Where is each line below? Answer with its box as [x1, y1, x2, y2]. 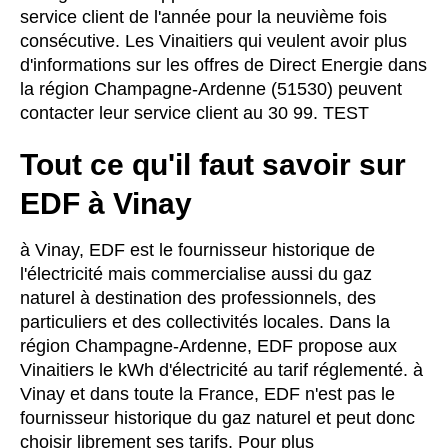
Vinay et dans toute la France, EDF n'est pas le [20, 384, 395, 405]
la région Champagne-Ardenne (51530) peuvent [20, 79, 402, 100]
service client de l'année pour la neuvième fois [20, 7, 387, 28]
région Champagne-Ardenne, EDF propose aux [20, 336, 397, 357]
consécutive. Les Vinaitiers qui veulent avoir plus [20, 31, 407, 52]
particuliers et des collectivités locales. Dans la [20, 312, 390, 333]
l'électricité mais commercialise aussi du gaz [20, 264, 372, 285]
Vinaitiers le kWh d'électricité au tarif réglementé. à [20, 360, 423, 381]
